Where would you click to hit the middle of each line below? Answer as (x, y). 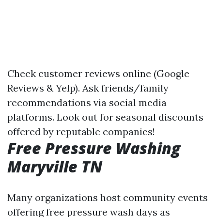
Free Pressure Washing (94, 148)
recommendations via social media (87, 102)
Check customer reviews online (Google (98, 73)
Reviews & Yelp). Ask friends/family (88, 88)
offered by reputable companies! (81, 132)
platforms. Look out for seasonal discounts (105, 117)
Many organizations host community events (108, 197)
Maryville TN (55, 166)
